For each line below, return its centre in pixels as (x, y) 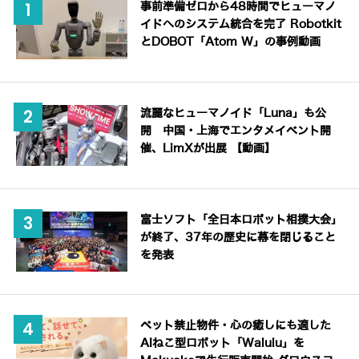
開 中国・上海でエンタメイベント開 (236, 131)
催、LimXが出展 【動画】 (208, 148)
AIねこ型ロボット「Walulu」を (223, 344)
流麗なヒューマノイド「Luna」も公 (234, 113)
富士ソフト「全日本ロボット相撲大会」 (242, 220)
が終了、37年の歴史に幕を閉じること (238, 237)
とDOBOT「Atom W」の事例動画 (231, 42)
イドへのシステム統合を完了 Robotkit (241, 25)
